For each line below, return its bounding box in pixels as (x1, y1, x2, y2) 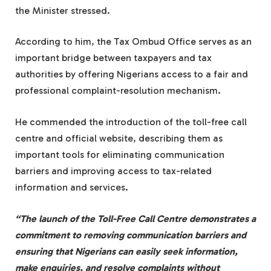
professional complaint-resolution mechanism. (15, 85, 221, 97)
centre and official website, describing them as (15, 132, 223, 145)
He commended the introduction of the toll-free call (15, 116, 247, 128)
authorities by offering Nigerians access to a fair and (15, 68, 248, 80)
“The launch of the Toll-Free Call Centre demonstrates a (15, 212, 256, 224)
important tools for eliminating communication (15, 149, 224, 161)
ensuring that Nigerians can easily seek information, (15, 245, 238, 257)
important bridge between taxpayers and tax (15, 52, 212, 64)
